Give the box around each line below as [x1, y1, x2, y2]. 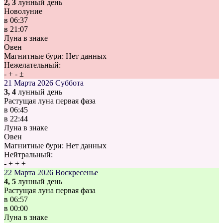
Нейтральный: [4, 150, 53, 159]
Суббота [55, 79, 84, 88]
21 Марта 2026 [4, 79, 53, 88]
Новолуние [4, 7, 42, 16]
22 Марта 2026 [4, 168, 53, 177]
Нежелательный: [4, 61, 61, 70]
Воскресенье [55, 168, 98, 177]
